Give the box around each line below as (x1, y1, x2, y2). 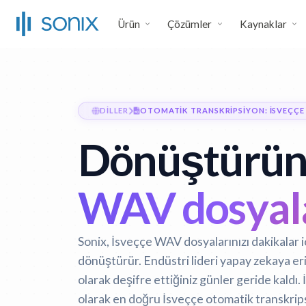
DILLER (99, 106, 129, 115)
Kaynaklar (239, 18, 287, 30)
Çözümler (167, 18, 212, 30)
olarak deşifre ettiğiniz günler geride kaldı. (78, 272, 303, 287)
